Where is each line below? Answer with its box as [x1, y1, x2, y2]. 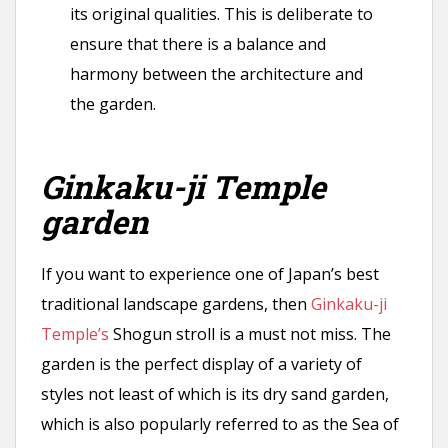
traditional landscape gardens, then [41, 293, 311, 316]
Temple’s [41, 323, 109, 346]
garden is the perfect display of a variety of [41, 353, 362, 376]
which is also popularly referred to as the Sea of [41, 413, 399, 436]
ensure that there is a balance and [70, 33, 327, 56]
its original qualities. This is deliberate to [70, 3, 374, 26]
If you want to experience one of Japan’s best [41, 263, 379, 286]
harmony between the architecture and [70, 63, 364, 86]
